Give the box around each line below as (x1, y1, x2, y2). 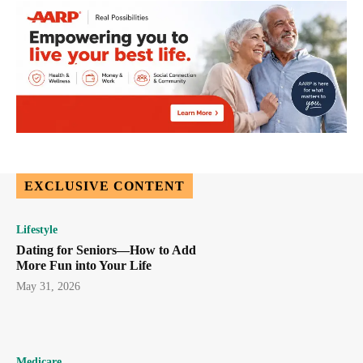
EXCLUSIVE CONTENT (24, 179, 185, 194)
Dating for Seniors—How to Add (16, 243, 196, 258)
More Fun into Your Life (16, 258, 152, 273)
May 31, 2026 (16, 280, 80, 293)
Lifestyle (16, 224, 58, 237)
